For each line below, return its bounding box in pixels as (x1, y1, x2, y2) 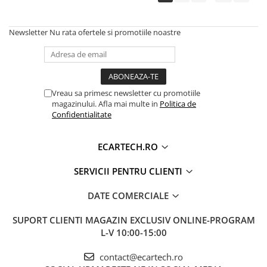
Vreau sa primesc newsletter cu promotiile (52, 87, 200, 98)
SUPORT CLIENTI (12, 213, 85, 226)
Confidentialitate (52, 108, 111, 120)
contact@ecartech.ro (97, 250, 183, 263)
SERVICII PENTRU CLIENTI (73, 164, 185, 177)
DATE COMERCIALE (87, 189, 171, 201)
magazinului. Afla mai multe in (52, 98, 160, 109)
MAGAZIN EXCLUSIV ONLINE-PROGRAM (85, 213, 255, 226)
